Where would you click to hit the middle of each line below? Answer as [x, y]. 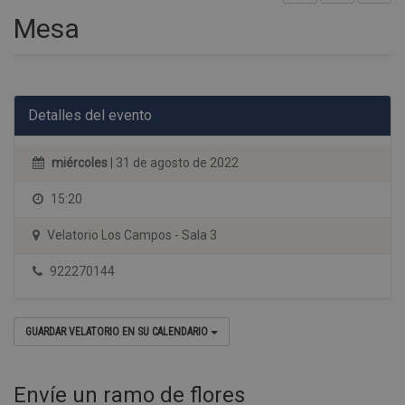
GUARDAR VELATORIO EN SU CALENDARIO [118, 332]
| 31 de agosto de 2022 [173, 163]
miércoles [80, 163]
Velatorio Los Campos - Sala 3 [131, 235]
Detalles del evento [90, 115]
